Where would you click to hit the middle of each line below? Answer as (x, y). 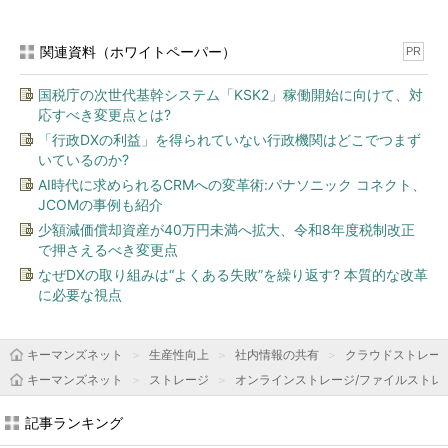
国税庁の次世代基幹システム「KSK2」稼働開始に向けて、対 (230, 94)
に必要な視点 (80, 294)
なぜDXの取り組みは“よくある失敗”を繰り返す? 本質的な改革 (233, 274)
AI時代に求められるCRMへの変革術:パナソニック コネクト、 (232, 184)
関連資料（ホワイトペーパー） (138, 51)
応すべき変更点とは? (104, 114)
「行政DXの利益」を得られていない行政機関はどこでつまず (229, 139)
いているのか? (83, 159)
